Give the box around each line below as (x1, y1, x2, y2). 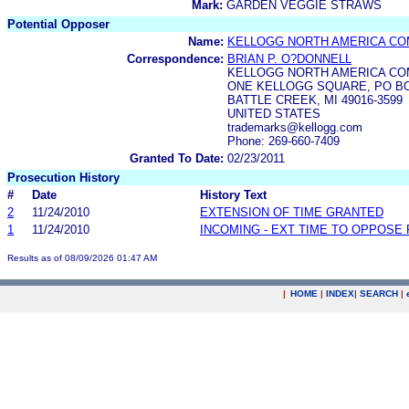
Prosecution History (7, 170, 120, 184)
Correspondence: (127, 51, 224, 66)
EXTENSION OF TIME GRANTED (200, 204, 383, 219)
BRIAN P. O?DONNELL (227, 51, 351, 66)
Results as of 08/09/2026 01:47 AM (7, 252, 157, 263)
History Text (200, 187, 267, 202)
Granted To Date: (130, 151, 224, 165)
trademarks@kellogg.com (227, 120, 362, 134)
